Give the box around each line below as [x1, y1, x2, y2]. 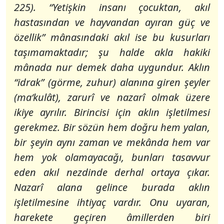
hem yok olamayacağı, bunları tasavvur [14, 150, 210, 164]
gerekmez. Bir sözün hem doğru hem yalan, [14, 120, 210, 134]
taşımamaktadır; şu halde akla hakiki [14, 45, 210, 59]
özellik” [14, 30, 45, 44]
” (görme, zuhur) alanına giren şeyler [40, 75, 210, 89]
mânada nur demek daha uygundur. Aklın [14, 60, 210, 74]
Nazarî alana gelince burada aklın [14, 180, 210, 194]
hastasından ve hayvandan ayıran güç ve [14, 15, 210, 29]
